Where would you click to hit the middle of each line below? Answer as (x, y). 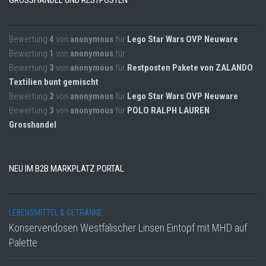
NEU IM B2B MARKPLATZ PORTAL (66, 169)
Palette (23, 243)
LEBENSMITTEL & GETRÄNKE (56, 213)
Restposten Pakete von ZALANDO (190, 68)
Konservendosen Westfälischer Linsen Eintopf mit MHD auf (128, 228)
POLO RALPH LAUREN (168, 111)
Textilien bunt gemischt (54, 82)
